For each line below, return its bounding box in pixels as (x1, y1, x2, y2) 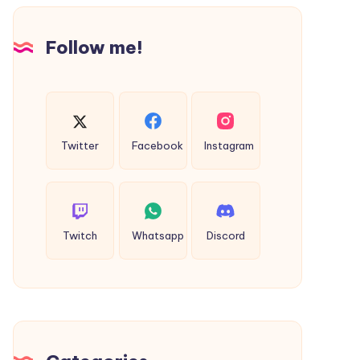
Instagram (204, 139, 255, 153)
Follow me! (46, 36, 143, 59)
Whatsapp (131, 229, 184, 243)
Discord (206, 229, 245, 243)
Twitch (63, 229, 98, 243)
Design (45, 9, 87, 25)
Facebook (131, 139, 183, 153)
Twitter (61, 139, 100, 153)
